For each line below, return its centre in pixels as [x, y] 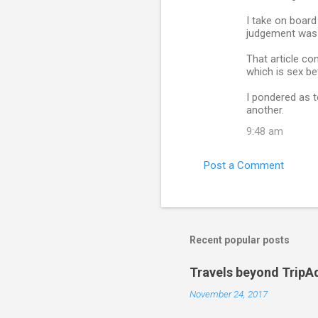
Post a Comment [244, 166]
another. [265, 110]
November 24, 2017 [229, 294]
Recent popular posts [240, 240]
